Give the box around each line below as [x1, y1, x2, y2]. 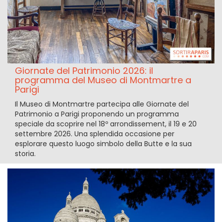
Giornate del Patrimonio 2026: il [15, 64, 153, 77]
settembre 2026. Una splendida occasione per [15, 129, 174, 139]
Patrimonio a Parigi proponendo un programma [15, 109, 179, 119]
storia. [15, 149, 36, 159]
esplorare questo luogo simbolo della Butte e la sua [15, 139, 192, 149]
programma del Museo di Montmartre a [15, 74, 191, 87]
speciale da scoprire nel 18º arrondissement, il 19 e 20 [15, 119, 197, 129]
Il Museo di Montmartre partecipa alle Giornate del [15, 99, 189, 110]
